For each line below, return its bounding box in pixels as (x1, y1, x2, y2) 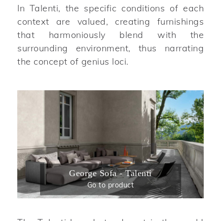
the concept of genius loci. (17, 55, 129, 67)
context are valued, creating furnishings (17, 15, 204, 27)
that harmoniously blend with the (17, 29, 204, 40)
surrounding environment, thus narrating (17, 42, 204, 54)
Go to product (87, 180, 134, 189)
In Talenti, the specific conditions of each (17, 2, 204, 14)
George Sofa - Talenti (69, 168, 152, 178)
